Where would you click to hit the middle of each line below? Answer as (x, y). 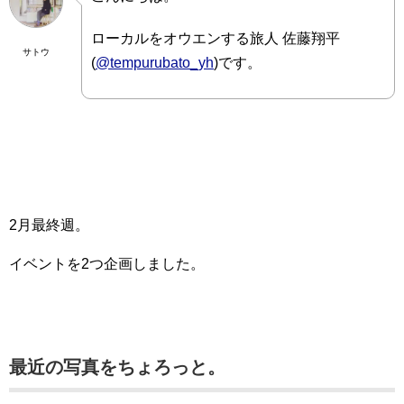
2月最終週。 (49, 225)
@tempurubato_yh (155, 63)
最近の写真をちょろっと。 (117, 367)
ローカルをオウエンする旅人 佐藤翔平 (216, 39)
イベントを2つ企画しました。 (107, 264)
